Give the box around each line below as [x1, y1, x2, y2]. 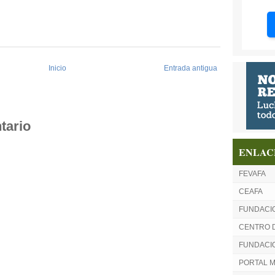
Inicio [48, 64, 66, 72]
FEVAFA [239, 169, 266, 178]
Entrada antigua [164, 64, 217, 72]
